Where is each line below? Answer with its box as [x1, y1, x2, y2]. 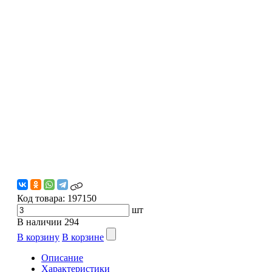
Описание [41, 252, 83, 263]
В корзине [62, 231, 104, 242]
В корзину [17, 231, 59, 242]
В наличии [17, 216, 62, 227]
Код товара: [17, 192, 65, 203]
